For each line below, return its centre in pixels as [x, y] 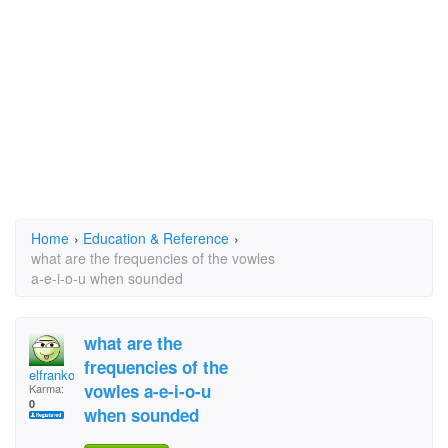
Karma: [46, 388]
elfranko [52, 374]
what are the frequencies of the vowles [153, 258]
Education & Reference [156, 238]
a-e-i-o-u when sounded [107, 278]
